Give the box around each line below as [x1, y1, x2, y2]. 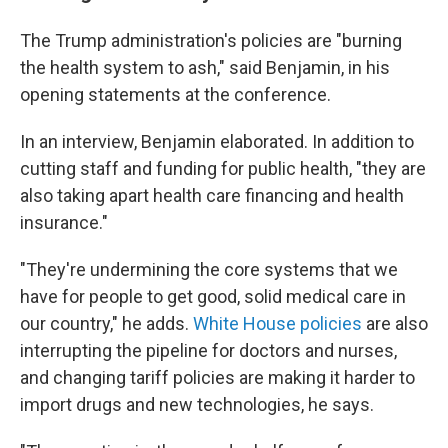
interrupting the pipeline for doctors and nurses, [20, 340, 397, 361]
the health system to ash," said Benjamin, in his [20, 57, 390, 78]
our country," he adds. [20, 313, 193, 334]
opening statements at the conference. [20, 84, 331, 105]
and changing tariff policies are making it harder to [20, 367, 415, 388]
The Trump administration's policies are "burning [20, 30, 402, 51]
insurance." [20, 212, 108, 233]
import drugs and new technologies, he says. [20, 394, 374, 415]
